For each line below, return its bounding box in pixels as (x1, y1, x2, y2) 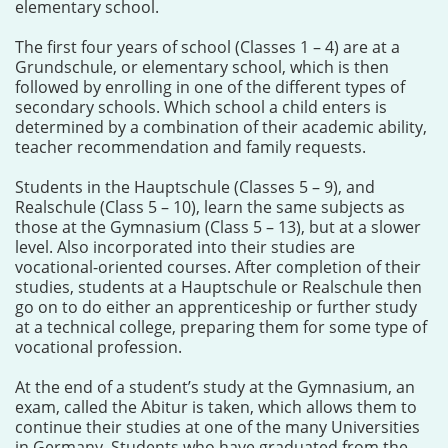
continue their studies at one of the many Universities (15, 416, 420, 438)
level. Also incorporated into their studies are (15, 236, 355, 258)
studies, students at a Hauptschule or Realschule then (15, 276, 422, 298)
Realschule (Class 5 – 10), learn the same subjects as (15, 196, 405, 218)
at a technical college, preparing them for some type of (15, 316, 427, 338)
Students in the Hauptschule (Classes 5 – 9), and (15, 176, 375, 198)
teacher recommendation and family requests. (15, 136, 366, 158)
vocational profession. (15, 336, 182, 358)
